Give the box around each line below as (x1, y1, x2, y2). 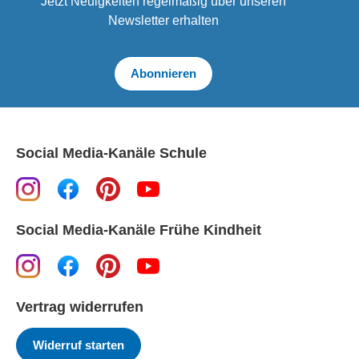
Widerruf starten (33, 338, 124, 353)
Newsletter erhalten (108, 14, 219, 28)
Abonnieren (131, 67, 196, 81)
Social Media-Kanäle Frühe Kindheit (16, 222, 261, 239)
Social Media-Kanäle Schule (16, 145, 207, 162)
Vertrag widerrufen (16, 299, 143, 316)
